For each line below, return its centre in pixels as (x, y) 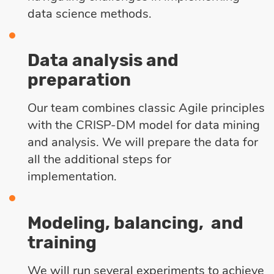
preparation (81, 80)
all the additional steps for (99, 159)
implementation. (74, 176)
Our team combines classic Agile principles (146, 108)
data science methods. (90, 13)
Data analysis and (103, 60)
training (62, 242)
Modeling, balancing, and (137, 223)
